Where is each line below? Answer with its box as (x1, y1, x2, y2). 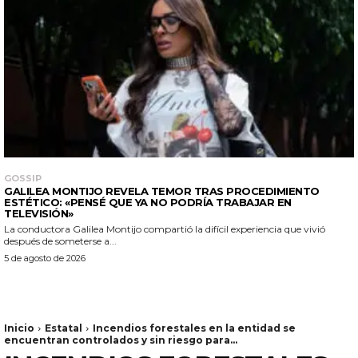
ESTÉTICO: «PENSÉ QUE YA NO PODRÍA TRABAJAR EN (4, 196, 292, 209)
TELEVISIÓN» (4, 207, 74, 221)
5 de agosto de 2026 (4, 253, 86, 265)
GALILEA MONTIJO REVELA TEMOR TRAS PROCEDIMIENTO (4, 185, 320, 198)
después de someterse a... (4, 235, 117, 248)
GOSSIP (4, 173, 42, 185)
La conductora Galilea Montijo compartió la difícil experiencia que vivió (4, 223, 325, 236)
